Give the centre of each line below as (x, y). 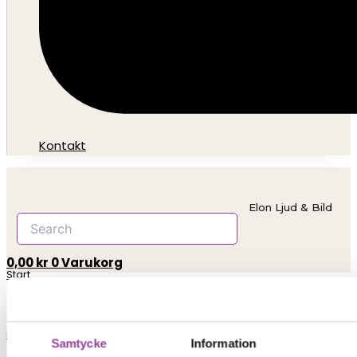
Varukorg (92, 263)
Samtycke (79, 343)
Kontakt (63, 145)
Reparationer (41, 334)
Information (224, 343)
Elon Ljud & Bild (290, 207)
